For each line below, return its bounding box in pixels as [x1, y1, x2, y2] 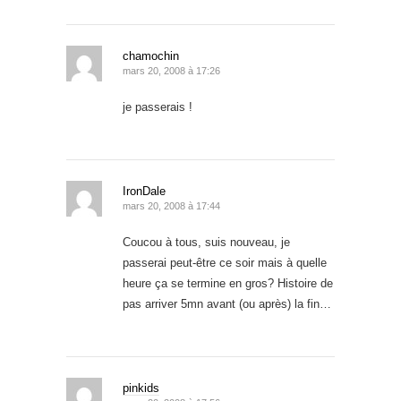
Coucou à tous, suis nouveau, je [123, 235, 290, 249]
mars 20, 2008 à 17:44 [123, 200, 220, 211]
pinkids [123, 380, 159, 395]
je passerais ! [123, 99, 192, 114]
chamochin [123, 48, 179, 63]
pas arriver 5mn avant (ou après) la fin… [123, 296, 331, 311]
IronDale [123, 183, 166, 198]
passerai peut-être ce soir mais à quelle [123, 255, 327, 269]
